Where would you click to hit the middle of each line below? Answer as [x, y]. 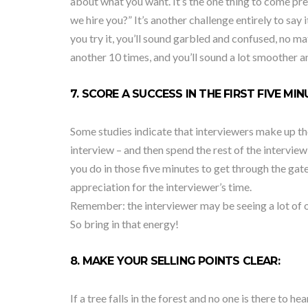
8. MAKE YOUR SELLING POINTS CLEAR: [175, 261]
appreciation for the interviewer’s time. [161, 187]
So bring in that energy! [124, 224]
